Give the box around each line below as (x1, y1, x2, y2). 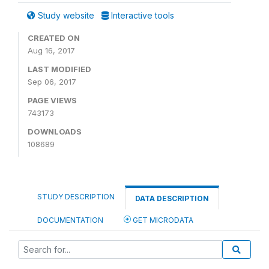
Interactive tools (109, 10, 174, 20)
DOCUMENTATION (37, 215, 103, 225)
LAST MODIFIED (28, 64, 91, 74)
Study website (35, 10, 97, 20)
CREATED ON (28, 32, 80, 43)
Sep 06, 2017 (28, 76, 76, 86)
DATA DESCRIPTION (135, 193, 209, 203)
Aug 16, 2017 (28, 45, 75, 55)
